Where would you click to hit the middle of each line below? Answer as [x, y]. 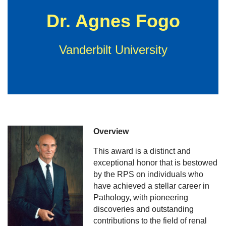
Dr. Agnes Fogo [113, 21]
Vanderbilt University [113, 50]
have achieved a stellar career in [151, 186]
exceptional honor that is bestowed [155, 163]
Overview [111, 131]
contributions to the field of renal [150, 221]
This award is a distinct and [142, 151]
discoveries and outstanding [144, 209]
